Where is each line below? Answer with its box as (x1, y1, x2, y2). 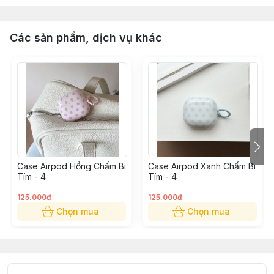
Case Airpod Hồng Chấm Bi (17, 161, 126, 171)
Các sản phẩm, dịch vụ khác (10, 31, 162, 44)
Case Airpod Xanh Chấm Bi (148, 161, 256, 171)
